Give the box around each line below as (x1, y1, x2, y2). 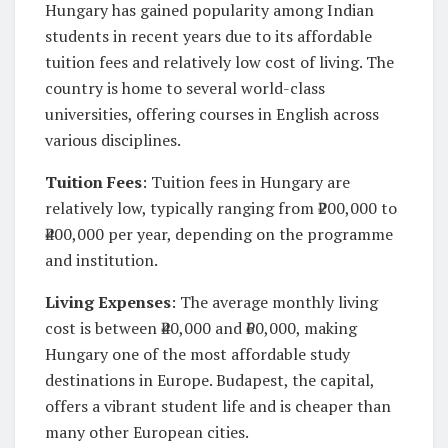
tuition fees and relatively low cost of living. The (45, 51, 394, 74)
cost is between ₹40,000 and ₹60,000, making (45, 317, 357, 340)
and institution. (45, 249, 158, 272)
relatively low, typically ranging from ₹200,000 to (45, 197, 397, 220)
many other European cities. (45, 421, 249, 444)
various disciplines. (45, 129, 181, 152)
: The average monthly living (171, 291, 378, 314)
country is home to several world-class (45, 77, 325, 100)
